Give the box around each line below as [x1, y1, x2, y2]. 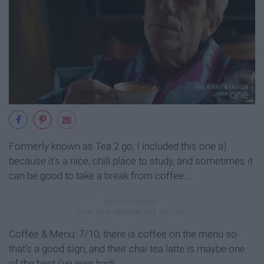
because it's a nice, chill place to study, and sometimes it [9, 154, 253, 167]
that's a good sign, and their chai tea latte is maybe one [9, 242, 245, 255]
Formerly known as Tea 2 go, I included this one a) [9, 140, 227, 152]
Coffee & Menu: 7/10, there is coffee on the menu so [9, 227, 237, 240]
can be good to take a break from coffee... [9, 169, 191, 181]
